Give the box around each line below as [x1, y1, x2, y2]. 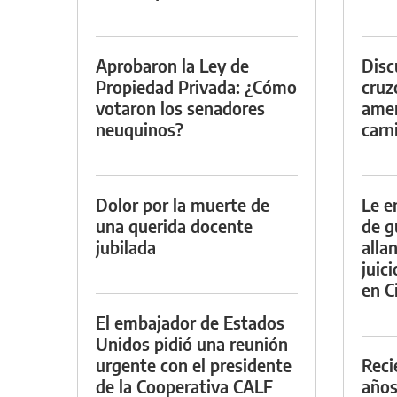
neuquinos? [96, 117, 183, 140]
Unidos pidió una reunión [96, 331, 288, 354]
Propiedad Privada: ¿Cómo [96, 74, 297, 97]
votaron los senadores [96, 96, 265, 119]
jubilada [96, 235, 156, 258]
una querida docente [96, 214, 253, 237]
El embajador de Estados [96, 310, 284, 333]
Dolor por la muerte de [96, 192, 269, 215]
